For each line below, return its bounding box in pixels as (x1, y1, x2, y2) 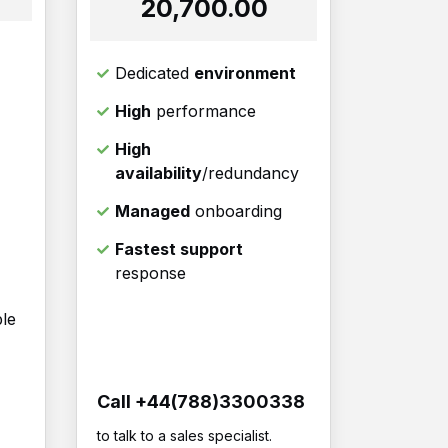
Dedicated (115, 63, 194, 84)
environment (194, 63, 296, 84)
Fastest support (115, 239, 243, 260)
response (115, 263, 186, 284)
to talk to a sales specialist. (97, 427, 272, 445)
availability (115, 163, 202, 184)
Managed (115, 201, 190, 222)
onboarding (190, 201, 282, 222)
